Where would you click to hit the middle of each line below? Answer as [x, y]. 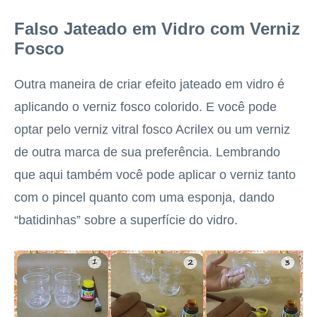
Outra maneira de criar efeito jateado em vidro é [149, 85]
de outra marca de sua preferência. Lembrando [147, 152]
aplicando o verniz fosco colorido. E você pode [145, 107]
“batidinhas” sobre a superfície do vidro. [126, 220]
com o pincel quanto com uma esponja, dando [144, 198]
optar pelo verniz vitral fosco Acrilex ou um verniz [152, 130]
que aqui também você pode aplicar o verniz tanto [155, 175]
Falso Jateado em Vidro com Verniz [157, 29]
